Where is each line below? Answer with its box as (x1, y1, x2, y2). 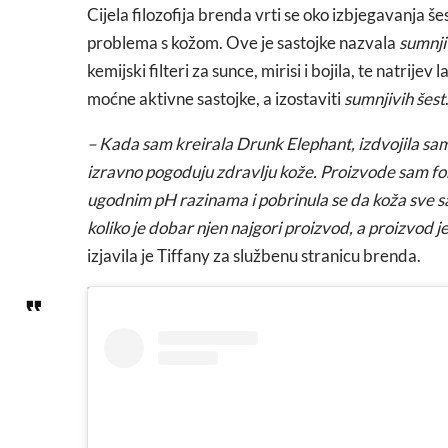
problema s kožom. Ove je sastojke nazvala (87, 32, 399, 53)
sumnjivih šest (344, 88, 445, 109)
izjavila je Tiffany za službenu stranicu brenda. (87, 245, 421, 266)
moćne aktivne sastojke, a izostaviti (87, 88, 344, 109)
